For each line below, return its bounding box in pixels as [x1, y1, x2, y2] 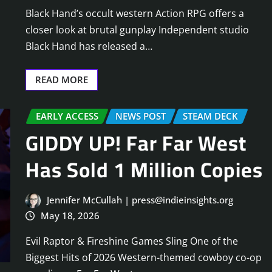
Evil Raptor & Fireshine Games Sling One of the [25, 234, 238, 248]
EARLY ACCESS [36, 110, 98, 123]
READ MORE [35, 73, 88, 86]
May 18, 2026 [40, 209, 100, 222]
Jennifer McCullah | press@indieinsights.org [46, 193, 233, 206]
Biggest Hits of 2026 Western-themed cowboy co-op [25, 251, 262, 265]
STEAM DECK [183, 110, 238, 123]
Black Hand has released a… [25, 39, 152, 53]
